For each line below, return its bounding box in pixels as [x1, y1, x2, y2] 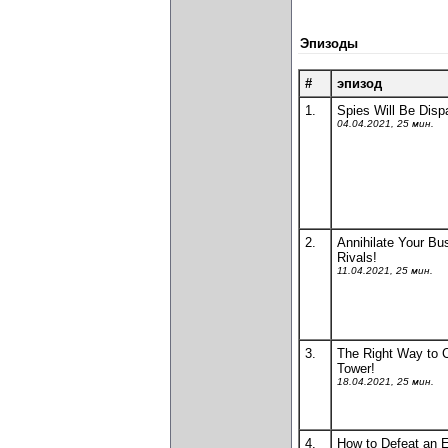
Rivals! [337, 250, 377, 265]
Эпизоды [300, 36, 358, 51]
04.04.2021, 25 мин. [337, 118, 434, 129]
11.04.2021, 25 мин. [337, 265, 433, 276]
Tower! [337, 361, 375, 376]
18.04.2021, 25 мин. [337, 376, 434, 387]
